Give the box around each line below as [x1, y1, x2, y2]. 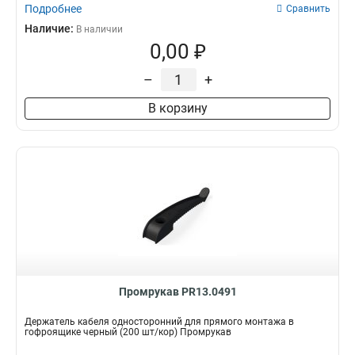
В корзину [147, 101, 208, 116]
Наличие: [25, 22, 76, 35]
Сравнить [286, 3, 330, 14]
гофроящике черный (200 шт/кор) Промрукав [25, 326, 231, 338]
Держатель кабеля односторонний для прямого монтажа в [25, 316, 294, 327]
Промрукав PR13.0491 [118, 285, 237, 298]
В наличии [76, 24, 123, 35]
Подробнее [25, 2, 82, 15]
